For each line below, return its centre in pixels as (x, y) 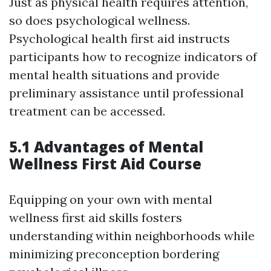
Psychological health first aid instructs (119, 39)
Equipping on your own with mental (111, 200)
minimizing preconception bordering (114, 254)
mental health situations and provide (114, 75)
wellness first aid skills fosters (96, 218)
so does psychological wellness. (100, 21)
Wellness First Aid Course (105, 164)
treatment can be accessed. (87, 111)
